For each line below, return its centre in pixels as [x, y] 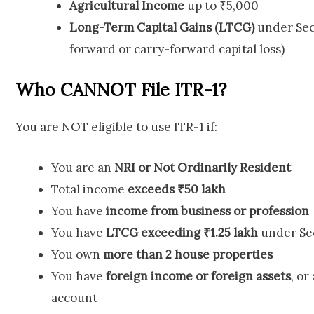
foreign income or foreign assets [198, 277]
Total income [89, 190]
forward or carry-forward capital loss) [177, 49]
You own [77, 255]
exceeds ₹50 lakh [177, 190]
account [74, 298]
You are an [83, 168]
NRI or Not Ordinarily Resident [203, 168]
